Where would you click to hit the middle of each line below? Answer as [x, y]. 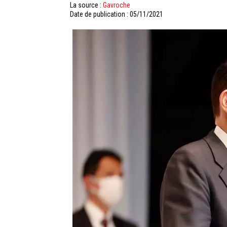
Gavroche [117, 5]
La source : [86, 5]
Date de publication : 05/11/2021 [117, 14]
